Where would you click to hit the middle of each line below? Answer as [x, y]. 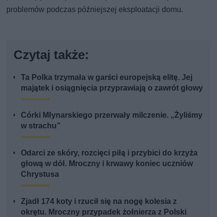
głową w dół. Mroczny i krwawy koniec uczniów [107, 164]
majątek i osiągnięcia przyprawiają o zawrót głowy [112, 88]
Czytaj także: [52, 55]
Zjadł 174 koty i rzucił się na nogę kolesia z [99, 201]
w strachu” [41, 126]
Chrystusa [40, 174]
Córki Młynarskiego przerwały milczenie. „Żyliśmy [112, 115]
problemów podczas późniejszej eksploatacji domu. [95, 10]
